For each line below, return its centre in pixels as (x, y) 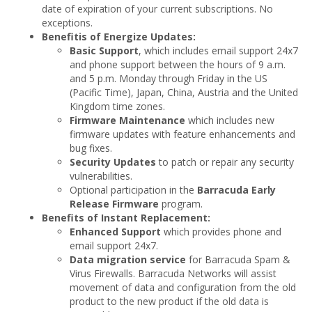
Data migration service (128, 259)
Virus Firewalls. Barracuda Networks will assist (173, 273)
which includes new (230, 120)
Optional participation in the (133, 189)
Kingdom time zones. (117, 106)
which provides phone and (221, 231)
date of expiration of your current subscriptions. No (157, 8)
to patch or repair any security (225, 162)
